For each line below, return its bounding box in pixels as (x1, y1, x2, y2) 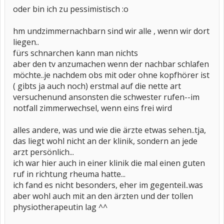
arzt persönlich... (13, 146, 74, 157)
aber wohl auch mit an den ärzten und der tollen (13, 190, 193, 201)
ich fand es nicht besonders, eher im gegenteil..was (13, 179, 203, 190)
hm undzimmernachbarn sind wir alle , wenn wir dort (13, 25, 209, 36)
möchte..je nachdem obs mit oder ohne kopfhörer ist (13, 69, 209, 80)
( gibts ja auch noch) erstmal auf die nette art (13, 80, 181, 91)
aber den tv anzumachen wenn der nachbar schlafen (13, 58, 209, 69)
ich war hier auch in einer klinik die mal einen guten (13, 157, 205, 168)
